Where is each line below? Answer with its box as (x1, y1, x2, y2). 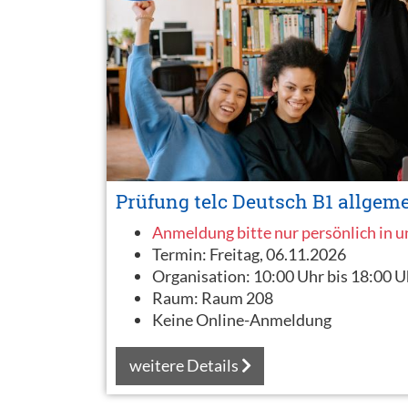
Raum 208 (201, 287, 273, 308)
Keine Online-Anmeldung (152, 309, 331, 330)
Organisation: (152, 265, 253, 286)
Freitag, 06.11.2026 (209, 243, 346, 264)
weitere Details (128, 355, 241, 376)
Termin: (152, 243, 209, 264)
